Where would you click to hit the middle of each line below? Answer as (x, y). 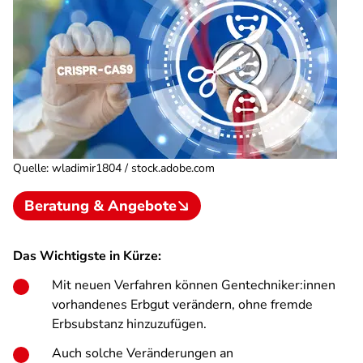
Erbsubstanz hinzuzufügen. (129, 324)
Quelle (30, 168)
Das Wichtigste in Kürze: (87, 256)
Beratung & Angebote (100, 206)
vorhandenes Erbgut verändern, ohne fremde (182, 305)
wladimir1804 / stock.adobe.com (133, 168)
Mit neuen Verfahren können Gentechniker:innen (194, 285)
